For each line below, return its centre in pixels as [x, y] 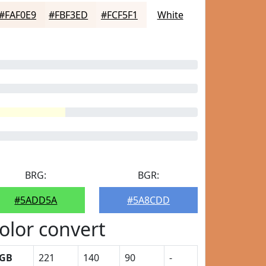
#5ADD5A [36, 200]
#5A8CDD [149, 200]
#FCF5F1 [119, 15]
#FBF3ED [69, 15]
